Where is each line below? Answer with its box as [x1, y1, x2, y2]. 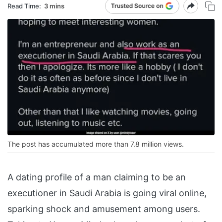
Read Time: [7, 1, 41, 10]
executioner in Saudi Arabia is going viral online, [7, 188, 207, 199]
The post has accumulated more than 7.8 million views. [7, 140, 184, 149]
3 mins [44, 1, 64, 10]
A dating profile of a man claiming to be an [7, 172, 186, 183]
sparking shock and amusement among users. [7, 204, 200, 215]
